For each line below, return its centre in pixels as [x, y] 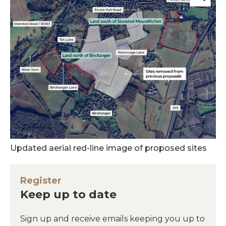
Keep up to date [68, 194]
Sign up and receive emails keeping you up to [112, 218]
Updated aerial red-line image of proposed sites [108, 148]
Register [41, 180]
